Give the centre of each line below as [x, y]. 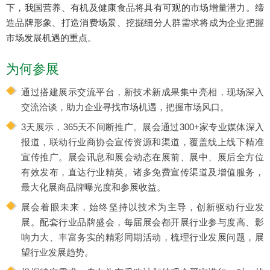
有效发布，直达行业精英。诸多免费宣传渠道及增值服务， [143, 172]
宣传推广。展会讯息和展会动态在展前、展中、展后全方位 [143, 157]
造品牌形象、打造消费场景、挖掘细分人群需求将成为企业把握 [135, 22]
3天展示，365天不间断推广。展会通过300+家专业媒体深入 [143, 127]
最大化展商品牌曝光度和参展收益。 [93, 187]
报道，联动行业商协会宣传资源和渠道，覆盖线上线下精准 [143, 142]
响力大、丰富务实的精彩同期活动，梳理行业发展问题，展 [143, 237]
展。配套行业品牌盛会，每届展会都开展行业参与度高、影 [143, 222]
